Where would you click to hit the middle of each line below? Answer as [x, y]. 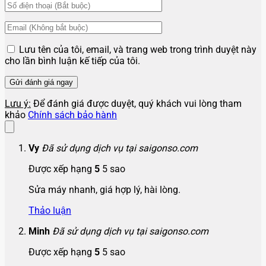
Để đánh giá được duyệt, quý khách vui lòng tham [136, 103]
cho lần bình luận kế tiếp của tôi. [72, 61]
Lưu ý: [18, 103]
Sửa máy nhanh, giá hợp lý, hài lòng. [104, 189]
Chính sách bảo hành [72, 115]
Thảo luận [50, 210]
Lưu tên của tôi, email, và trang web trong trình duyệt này [138, 49]
